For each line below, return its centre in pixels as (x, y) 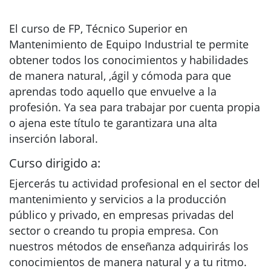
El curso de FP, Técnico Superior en (98, 28)
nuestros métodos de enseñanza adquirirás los (129, 246)
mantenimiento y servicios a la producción (118, 199)
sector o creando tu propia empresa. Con (114, 230)
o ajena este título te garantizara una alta (113, 123)
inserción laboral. (54, 139)
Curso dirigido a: (55, 163)
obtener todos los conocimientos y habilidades (129, 60)
